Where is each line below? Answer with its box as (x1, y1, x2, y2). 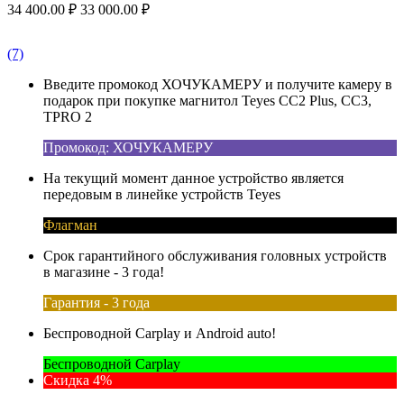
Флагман (43, 216, 97, 233)
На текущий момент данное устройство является (43, 170, 344, 186)
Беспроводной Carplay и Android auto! (43, 325, 276, 341)
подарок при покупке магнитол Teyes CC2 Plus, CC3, (43, 92, 372, 108)
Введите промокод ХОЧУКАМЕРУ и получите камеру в (43, 76, 392, 92)
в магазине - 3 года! (43, 263, 164, 280)
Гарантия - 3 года (43, 294, 150, 310)
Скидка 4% (43, 372, 112, 388)
